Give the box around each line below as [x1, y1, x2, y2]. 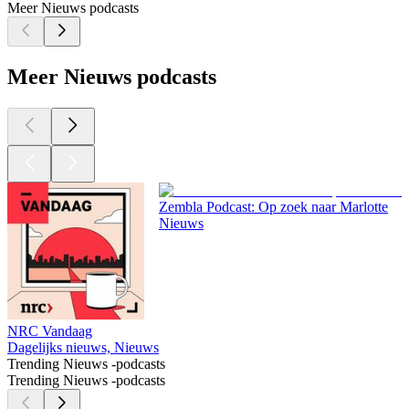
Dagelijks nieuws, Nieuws [7, 340, 159, 356]
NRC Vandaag [7, 323, 92, 340]
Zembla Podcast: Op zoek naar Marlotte [159, 199, 388, 215]
